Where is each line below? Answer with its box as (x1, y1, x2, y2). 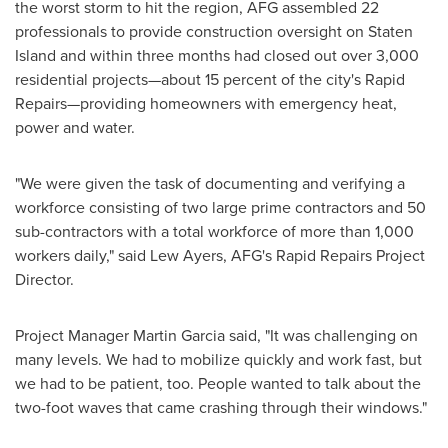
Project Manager (15, 324, 133, 348)
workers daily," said (15, 244, 150, 268)
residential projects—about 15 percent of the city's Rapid (15, 68, 405, 92)
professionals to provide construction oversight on (15, 20, 368, 44)
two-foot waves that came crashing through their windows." (15, 396, 427, 420)
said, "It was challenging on (225, 324, 418, 348)
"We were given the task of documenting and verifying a (15, 172, 405, 196)
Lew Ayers (150, 244, 223, 268)
